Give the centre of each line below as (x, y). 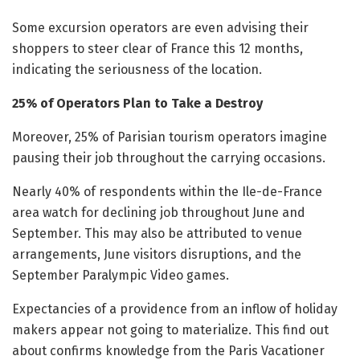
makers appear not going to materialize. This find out (170, 330)
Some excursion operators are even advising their (160, 28)
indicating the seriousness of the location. (137, 70)
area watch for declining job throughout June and (159, 213)
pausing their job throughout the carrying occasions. (169, 158)
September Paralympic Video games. (121, 276)
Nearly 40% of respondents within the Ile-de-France (167, 192)
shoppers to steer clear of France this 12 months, (157, 49)
